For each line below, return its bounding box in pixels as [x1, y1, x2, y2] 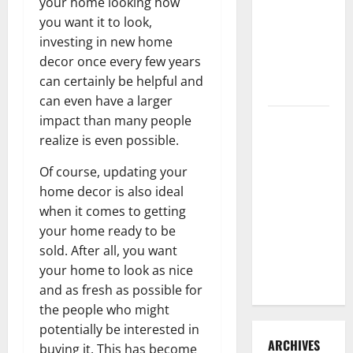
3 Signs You [267, 2, 326, 20]
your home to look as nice [39, 261, 193, 279]
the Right [267, 171, 317, 190]
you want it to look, [39, 13, 152, 31]
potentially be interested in [39, 320, 199, 338]
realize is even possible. [39, 131, 179, 149]
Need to [267, 21, 308, 40]
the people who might [39, 300, 169, 318]
